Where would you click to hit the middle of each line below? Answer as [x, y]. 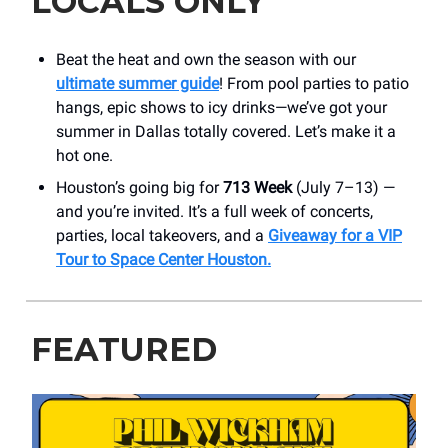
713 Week [257, 187]
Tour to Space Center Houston [161, 259]
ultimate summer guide [137, 83]
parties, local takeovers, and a [162, 235]
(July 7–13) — [343, 187]
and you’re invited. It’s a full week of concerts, [214, 211]
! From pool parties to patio [314, 83]
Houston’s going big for [139, 187]
